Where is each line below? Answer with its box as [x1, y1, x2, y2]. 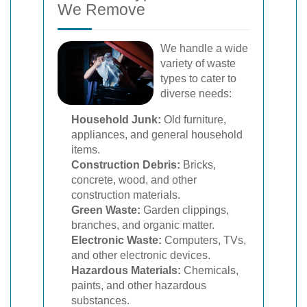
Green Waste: [71, 204, 140, 216]
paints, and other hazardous [71, 279, 206, 291]
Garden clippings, [140, 204, 229, 216]
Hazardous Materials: [71, 264, 181, 276]
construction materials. [71, 188, 180, 201]
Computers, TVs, [162, 234, 246, 246]
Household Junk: [71, 113, 161, 125]
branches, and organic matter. [71, 219, 214, 231]
